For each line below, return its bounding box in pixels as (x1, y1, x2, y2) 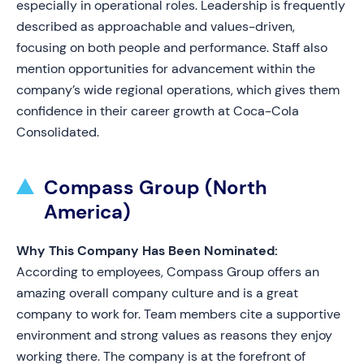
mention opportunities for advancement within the (16, 60, 315, 77)
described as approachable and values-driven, (16, 18, 295, 35)
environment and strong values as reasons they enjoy (16, 327, 332, 344)
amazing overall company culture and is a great (16, 284, 298, 301)
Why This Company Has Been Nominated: (16, 242, 278, 259)
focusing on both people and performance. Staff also (16, 39, 327, 56)
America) (44, 199, 131, 224)
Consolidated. (16, 123, 99, 141)
